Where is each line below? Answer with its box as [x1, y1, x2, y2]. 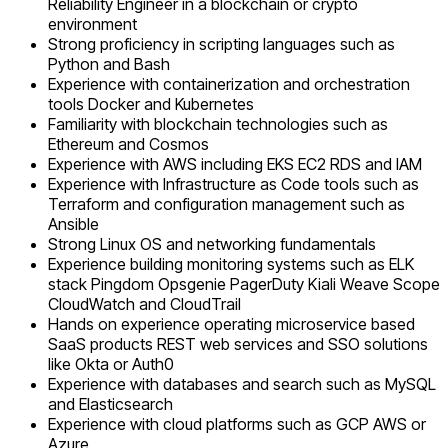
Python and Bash [48, 54, 170, 75]
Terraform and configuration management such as [48, 194, 405, 215]
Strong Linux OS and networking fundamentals [48, 234, 376, 255]
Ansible [48, 214, 99, 235]
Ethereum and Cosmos [48, 134, 209, 155]
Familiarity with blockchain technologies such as [48, 114, 388, 135]
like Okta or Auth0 [48, 354, 174, 375]
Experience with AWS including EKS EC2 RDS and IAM [48, 154, 422, 175]
